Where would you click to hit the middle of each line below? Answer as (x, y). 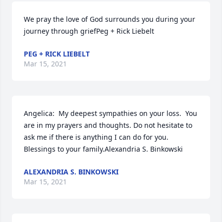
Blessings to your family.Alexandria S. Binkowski (103, 149)
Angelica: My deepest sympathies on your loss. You (111, 113)
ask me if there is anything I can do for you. (96, 137)
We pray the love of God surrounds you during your (110, 19)
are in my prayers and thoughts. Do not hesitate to (108, 125)
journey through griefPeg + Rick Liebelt (89, 31)
